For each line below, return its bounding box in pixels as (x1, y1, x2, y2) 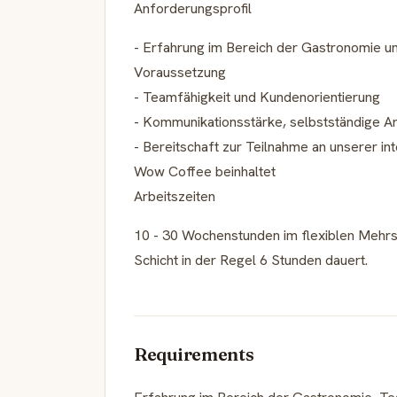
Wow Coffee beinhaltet (134, 161, 276, 181)
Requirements (134, 342, 254, 365)
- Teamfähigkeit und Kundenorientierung (134, 87, 380, 106)
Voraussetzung (134, 62, 226, 82)
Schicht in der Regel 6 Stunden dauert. (134, 250, 368, 269)
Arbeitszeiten (134, 186, 215, 206)
